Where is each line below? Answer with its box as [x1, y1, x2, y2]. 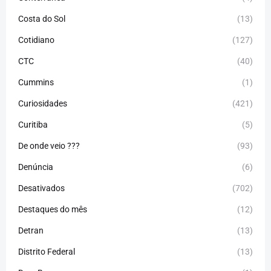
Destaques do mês [18, 204, 87, 214]
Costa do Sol [18, 13, 65, 24]
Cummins [18, 77, 54, 87]
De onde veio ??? [18, 140, 80, 151]
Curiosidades [18, 98, 67, 108]
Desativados [18, 183, 65, 193]
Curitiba [18, 119, 48, 129]
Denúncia [18, 162, 53, 172]
